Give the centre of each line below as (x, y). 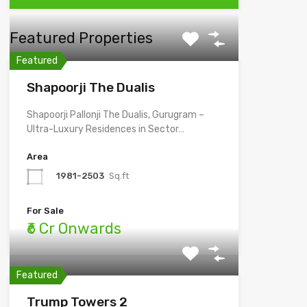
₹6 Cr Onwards (74, 228)
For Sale (45, 210)
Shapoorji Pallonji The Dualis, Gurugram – (115, 114)
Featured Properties (81, 38)
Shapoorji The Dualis (90, 87)
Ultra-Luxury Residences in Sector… (105, 129)
